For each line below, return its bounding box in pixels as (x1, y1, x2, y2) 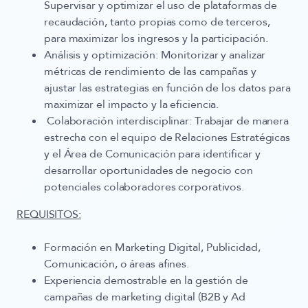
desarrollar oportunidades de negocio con (44, 163, 253, 178)
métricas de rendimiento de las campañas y (44, 64, 256, 79)
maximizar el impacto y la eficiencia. (44, 97, 219, 112)
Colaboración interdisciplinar (46, 113, 190, 129)
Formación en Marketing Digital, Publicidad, (44, 240, 261, 255)
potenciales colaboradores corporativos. (44, 179, 245, 195)
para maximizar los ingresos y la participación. (44, 31, 269, 46)
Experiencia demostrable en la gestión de (44, 273, 248, 288)
